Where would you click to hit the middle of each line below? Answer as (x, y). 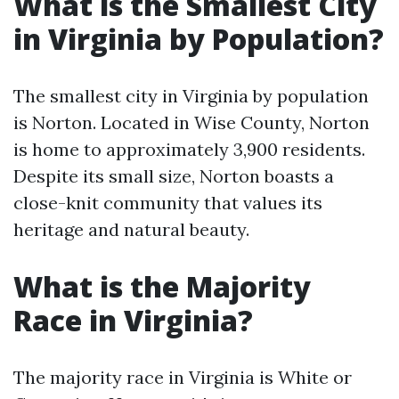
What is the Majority (162, 286)
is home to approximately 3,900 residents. (189, 149)
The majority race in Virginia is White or (183, 377)
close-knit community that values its (168, 203)
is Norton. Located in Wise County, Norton (191, 122)
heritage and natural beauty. (131, 229)
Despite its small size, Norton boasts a (174, 176)
